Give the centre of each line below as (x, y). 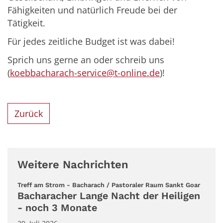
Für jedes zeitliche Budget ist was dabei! (91, 42)
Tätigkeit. (26, 23)
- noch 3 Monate (57, 208)
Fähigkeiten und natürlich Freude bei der (92, 10)
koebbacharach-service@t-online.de (85, 73)
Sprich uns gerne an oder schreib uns (86, 60)
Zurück (29, 113)
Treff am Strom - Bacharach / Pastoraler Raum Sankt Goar (109, 185)
